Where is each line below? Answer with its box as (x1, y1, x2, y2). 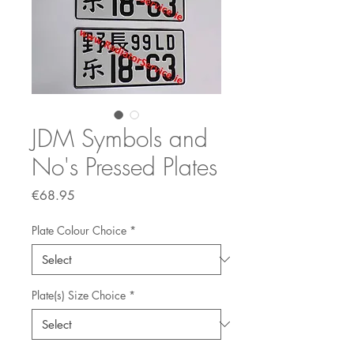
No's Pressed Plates (32, 150, 217, 183)
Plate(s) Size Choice (32, 287, 126, 303)
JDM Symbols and (32, 122, 208, 154)
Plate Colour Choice (32, 222, 126, 238)
